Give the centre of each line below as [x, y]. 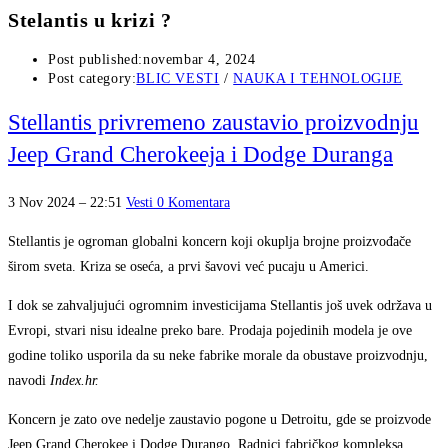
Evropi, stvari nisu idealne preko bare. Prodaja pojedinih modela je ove [210, 331]
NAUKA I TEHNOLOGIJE [318, 79]
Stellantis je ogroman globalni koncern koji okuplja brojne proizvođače [209, 242]
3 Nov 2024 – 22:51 [67, 203]
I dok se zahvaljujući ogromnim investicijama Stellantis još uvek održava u [220, 306]
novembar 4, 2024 [199, 60]
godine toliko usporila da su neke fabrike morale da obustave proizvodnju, [218, 356]
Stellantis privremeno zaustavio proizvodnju [213, 123]
